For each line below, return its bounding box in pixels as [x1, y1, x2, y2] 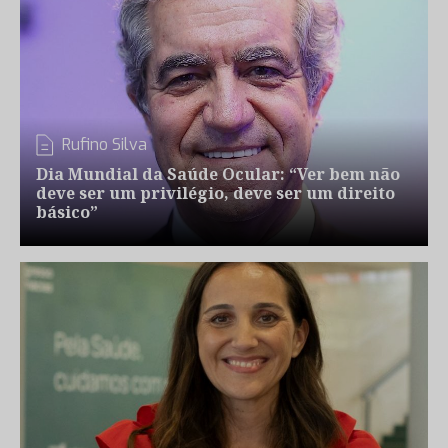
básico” [36, 201, 98, 223]
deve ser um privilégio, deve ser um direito [36, 182, 395, 204]
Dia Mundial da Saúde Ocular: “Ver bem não [36, 163, 400, 185]
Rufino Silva [62, 134, 147, 155]
